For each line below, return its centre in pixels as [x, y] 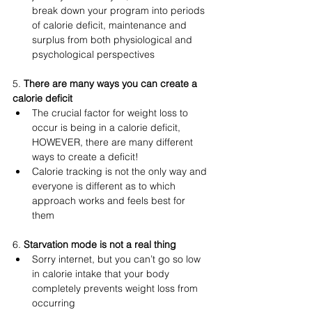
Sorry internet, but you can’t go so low [118, 259]
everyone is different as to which [105, 186]
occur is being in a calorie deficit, [108, 127]
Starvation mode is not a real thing [101, 244]
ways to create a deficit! [87, 157]
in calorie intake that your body [102, 274]
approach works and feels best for [110, 201]
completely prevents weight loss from [116, 288]
